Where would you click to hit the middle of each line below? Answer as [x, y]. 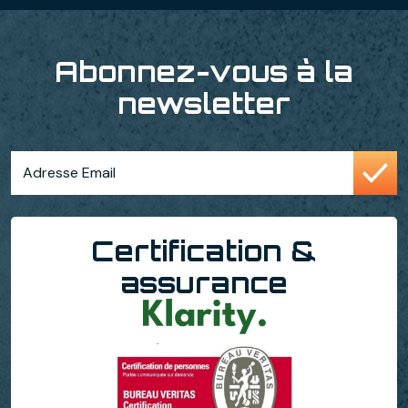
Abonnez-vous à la [204, 71]
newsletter [204, 103]
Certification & [204, 250]
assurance [204, 282]
